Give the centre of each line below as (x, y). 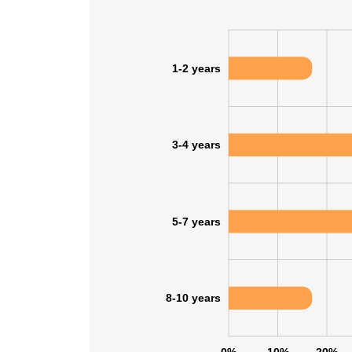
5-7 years (196, 221)
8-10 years (193, 298)
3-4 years (196, 145)
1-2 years (196, 68)
